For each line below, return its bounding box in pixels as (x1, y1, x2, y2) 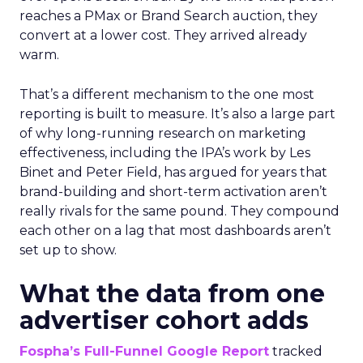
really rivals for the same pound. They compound (19, 203, 340, 219)
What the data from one (19, 279, 325, 309)
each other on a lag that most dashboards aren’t (19, 223, 331, 238)
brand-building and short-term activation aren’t (19, 184, 327, 199)
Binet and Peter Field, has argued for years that (19, 164, 327, 180)
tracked (269, 344, 322, 359)
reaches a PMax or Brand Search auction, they (19, 8, 318, 23)
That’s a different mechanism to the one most (19, 87, 314, 102)
